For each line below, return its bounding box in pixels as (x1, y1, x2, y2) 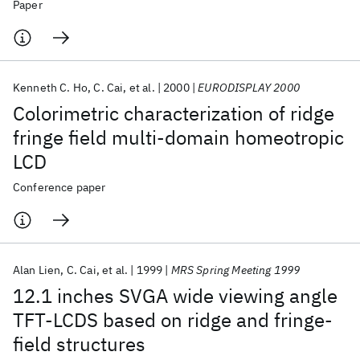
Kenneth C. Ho (13, 80, 88, 95)
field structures (13, 331, 145, 357)
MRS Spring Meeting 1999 (170, 263, 301, 277)
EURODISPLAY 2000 (198, 80, 300, 95)
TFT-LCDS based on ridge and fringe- (13, 307, 333, 333)
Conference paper (13, 180, 106, 194)
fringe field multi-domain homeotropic (13, 125, 344, 150)
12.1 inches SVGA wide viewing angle (13, 283, 337, 309)
